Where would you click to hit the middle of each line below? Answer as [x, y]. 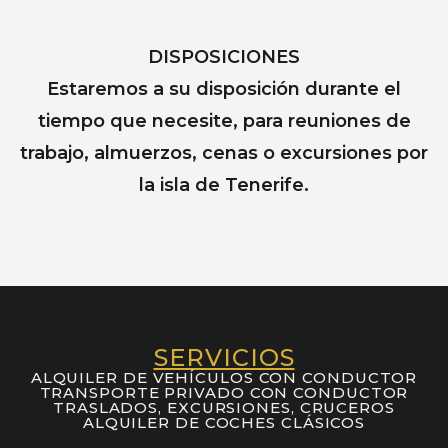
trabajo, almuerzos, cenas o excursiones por [224, 152]
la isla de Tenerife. [224, 184]
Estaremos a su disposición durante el [224, 88]
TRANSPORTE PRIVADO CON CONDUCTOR [224, 392]
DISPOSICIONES [224, 56]
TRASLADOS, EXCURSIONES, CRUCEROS [224, 407]
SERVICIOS [224, 357]
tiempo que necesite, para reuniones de [224, 120]
